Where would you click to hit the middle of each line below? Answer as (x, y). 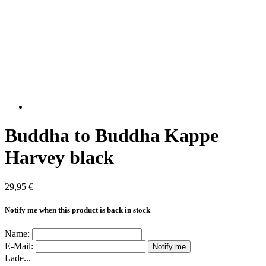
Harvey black (59, 158)
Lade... (18, 258)
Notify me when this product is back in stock (77, 210)
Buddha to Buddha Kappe (112, 136)
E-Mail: (19, 246)
